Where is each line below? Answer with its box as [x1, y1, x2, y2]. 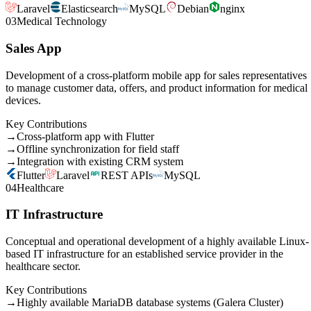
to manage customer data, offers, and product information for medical [6, 81, 308, 94]
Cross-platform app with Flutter [17, 130, 154, 142]
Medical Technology [17, 15, 107, 28]
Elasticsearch [61, 3, 118, 15]
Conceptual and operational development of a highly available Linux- [6, 235, 309, 248]
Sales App [6, 40, 62, 56]
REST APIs [101, 169, 153, 181]
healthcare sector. [6, 260, 81, 273]
